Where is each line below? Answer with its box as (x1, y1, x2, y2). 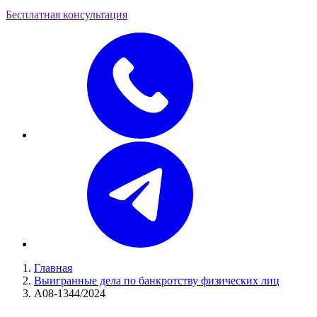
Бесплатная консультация (6, 8, 127, 21)
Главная (34, 262, 72, 274)
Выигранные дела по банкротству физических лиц (34, 275, 279, 287)
